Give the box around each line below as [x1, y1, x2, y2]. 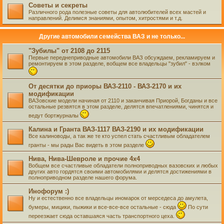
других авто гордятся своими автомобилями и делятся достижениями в [28, 168, 211, 174]
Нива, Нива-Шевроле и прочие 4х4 [28, 155, 140, 162]
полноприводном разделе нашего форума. [28, 174, 137, 180]
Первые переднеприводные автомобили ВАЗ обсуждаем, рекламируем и [28, 54, 215, 60]
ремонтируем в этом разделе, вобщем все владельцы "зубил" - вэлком [28, 60, 210, 66]
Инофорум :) [28, 187, 69, 195]
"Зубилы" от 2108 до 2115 [28, 47, 110, 54]
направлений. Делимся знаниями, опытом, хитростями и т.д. [28, 15, 182, 21]
